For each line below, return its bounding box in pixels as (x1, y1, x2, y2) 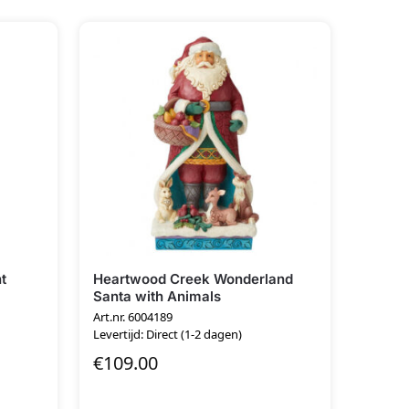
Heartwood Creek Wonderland (92, 269, 293, 288)
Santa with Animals (92, 287, 221, 305)
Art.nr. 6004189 (92, 309, 173, 326)
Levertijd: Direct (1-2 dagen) (92, 326, 242, 343)
